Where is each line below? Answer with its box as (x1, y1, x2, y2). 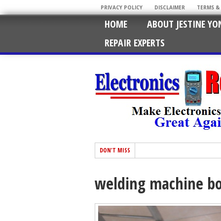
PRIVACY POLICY (101, 4, 143, 11)
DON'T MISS (100, 146, 130, 154)
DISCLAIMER (154, 4, 185, 11)
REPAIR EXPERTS (105, 36, 165, 49)
